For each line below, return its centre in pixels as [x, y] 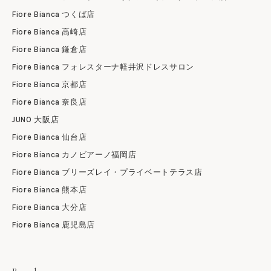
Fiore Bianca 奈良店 [50, 102]
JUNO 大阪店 [36, 119]
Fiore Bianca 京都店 [50, 84]
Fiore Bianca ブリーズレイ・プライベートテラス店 [107, 172]
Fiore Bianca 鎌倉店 [50, 49]
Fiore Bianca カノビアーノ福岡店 [74, 155]
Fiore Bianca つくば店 [54, 14]
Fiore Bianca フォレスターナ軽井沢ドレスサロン [103, 67]
